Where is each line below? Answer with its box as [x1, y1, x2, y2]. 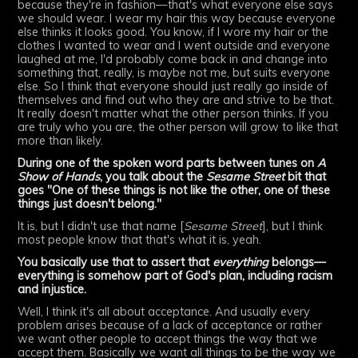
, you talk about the [100, 169, 207, 185]
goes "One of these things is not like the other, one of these [18, 183, 331, 198]
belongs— [268, 254, 327, 269]
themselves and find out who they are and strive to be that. [18, 93, 335, 108]
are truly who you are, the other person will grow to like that [18, 120, 339, 135]
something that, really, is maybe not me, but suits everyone [18, 66, 331, 81]
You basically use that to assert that [18, 254, 213, 269]
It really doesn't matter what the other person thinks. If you [18, 106, 329, 121]
